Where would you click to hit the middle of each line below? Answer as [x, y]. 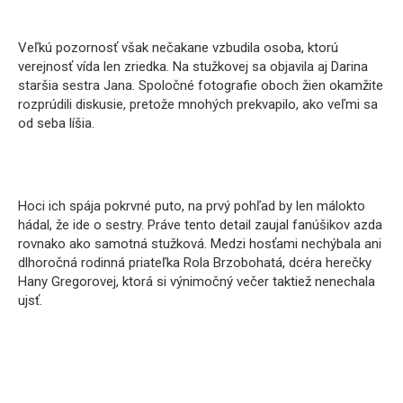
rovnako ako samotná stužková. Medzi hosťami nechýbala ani [200, 243]
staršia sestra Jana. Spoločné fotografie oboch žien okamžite [201, 85]
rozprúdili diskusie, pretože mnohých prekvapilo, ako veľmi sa [198, 104]
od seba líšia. [56, 123]
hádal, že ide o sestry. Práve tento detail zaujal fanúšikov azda [200, 224]
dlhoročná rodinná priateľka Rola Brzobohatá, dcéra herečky [195, 262]
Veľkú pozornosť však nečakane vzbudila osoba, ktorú [178, 47]
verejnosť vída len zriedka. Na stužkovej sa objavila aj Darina [193, 66]
